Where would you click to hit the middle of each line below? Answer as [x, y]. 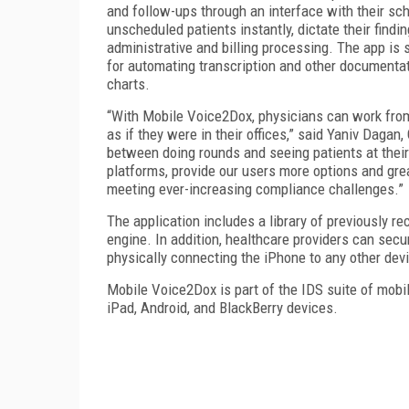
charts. [128, 84]
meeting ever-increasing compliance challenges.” [257, 189]
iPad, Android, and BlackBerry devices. [224, 307]
